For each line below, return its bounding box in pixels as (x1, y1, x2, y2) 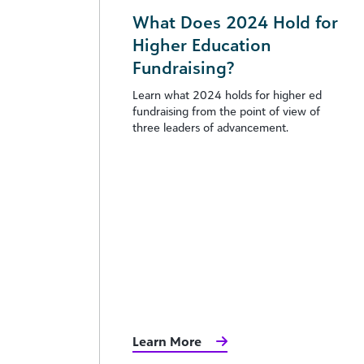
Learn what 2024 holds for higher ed (132, 87, 322, 102)
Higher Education (132, 33, 271, 55)
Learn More (132, 333, 201, 349)
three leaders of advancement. (132, 119, 288, 134)
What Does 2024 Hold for (132, 11, 338, 32)
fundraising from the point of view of (132, 103, 320, 118)
